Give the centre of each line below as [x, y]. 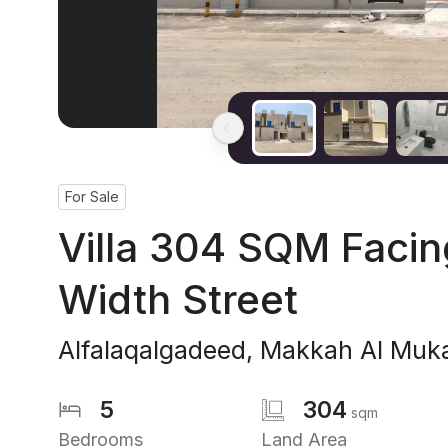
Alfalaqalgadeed [152, 350]
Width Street [178, 299]
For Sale [92, 196]
